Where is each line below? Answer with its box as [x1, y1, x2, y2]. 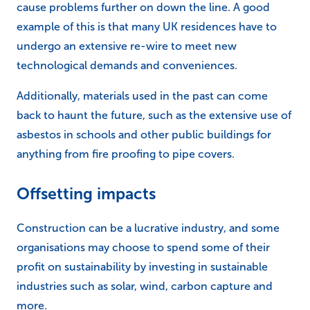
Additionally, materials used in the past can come [17, 90, 268, 102]
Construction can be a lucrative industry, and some [17, 222, 280, 235]
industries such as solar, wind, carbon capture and [17, 280, 273, 293]
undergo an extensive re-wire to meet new [17, 40, 237, 53]
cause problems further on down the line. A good [17, 1, 270, 14]
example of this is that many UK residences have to [17, 21, 277, 33]
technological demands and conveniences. [17, 60, 237, 72]
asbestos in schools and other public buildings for [17, 129, 271, 141]
